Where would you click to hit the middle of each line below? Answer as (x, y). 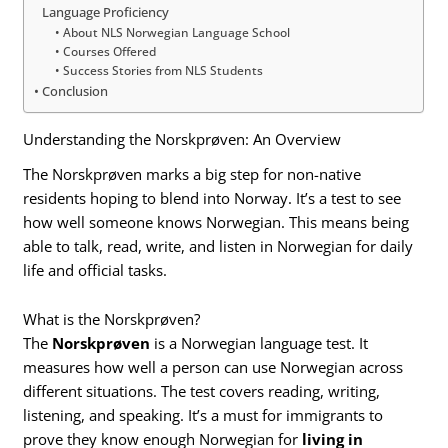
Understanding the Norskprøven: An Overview (182, 139)
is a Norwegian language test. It (259, 343)
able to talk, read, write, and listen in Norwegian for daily (218, 245)
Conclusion (75, 90)
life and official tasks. (95, 269)
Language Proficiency (106, 11)
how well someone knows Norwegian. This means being (216, 221)
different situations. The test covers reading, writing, (202, 391)
